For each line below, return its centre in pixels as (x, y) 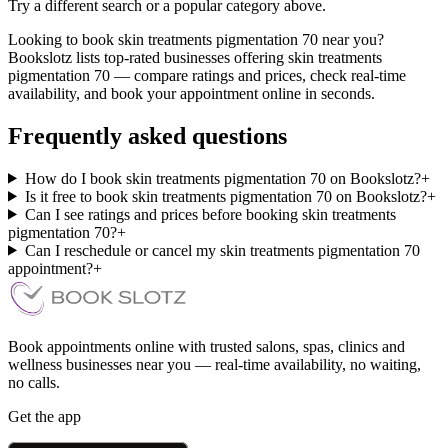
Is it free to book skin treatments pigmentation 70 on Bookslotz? (225, 196)
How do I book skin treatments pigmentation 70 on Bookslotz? (222, 178)
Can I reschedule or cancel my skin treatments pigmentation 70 (222, 250)
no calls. (34, 382)
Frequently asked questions (147, 135)
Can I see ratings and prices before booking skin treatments (210, 214)
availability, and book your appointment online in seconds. (191, 93)
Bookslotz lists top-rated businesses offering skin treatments (195, 57)
